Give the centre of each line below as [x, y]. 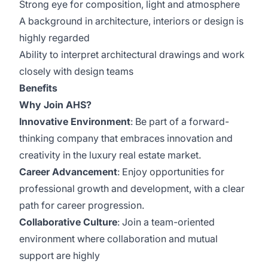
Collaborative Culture [68, 222]
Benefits [38, 88]
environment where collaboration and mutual [118, 239]
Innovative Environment [75, 121]
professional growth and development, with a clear [132, 188]
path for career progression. [82, 205]
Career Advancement [68, 172]
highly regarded [54, 38]
